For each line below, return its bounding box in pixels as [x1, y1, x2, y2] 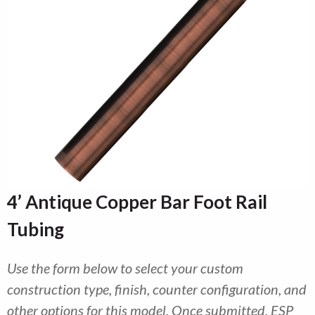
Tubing [7, 218, 64, 240]
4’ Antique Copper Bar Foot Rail [7, 191, 267, 213]
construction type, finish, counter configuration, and [7, 281, 307, 297]
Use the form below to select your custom [7, 259, 243, 276]
